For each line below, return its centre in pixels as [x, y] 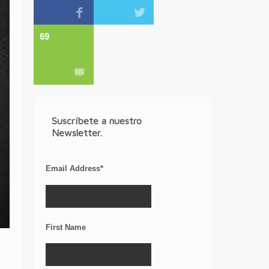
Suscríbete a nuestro [97, 121]
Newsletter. [77, 133]
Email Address [73, 168]
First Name [66, 227]
